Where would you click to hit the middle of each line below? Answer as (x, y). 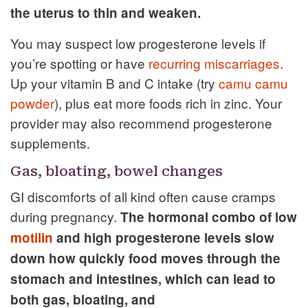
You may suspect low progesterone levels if (138, 43)
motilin (32, 237)
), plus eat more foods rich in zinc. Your (168, 102)
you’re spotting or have (79, 63)
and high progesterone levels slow (164, 237)
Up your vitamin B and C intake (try (114, 82)
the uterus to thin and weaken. (106, 12)
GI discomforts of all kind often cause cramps (143, 196)
